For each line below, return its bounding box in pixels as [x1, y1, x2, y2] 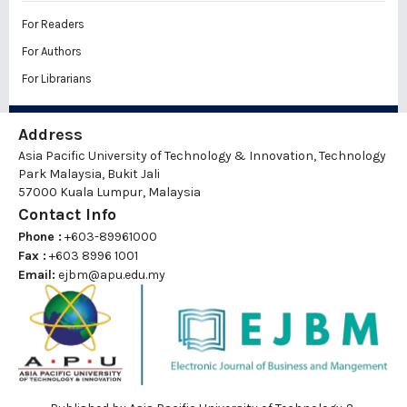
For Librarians [22, 72, 92, 86]
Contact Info [18, 204, 116, 225]
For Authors [22, 45, 82, 59]
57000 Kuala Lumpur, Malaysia [18, 184, 201, 201]
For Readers [22, 17, 84, 32]
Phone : [18, 229, 62, 245]
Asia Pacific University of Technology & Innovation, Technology [18, 148, 386, 164]
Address [18, 124, 83, 145]
